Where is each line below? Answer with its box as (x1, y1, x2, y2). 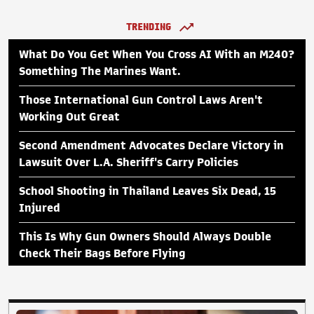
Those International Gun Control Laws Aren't (19, 94, 263, 106)
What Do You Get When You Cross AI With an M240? (19, 48, 294, 60)
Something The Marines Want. (19, 65, 181, 77)
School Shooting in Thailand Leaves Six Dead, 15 (19, 185, 276, 197)
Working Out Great (19, 111, 120, 123)
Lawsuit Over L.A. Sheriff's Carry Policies (19, 156, 238, 168)
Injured (19, 202, 60, 214)
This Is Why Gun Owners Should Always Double (19, 231, 271, 243)
